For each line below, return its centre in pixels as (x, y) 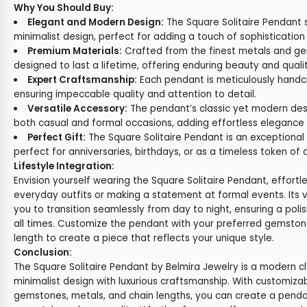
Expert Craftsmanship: (82, 80)
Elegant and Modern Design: (95, 22)
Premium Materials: (74, 51)
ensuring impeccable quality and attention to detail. (135, 94)
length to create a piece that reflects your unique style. (144, 238)
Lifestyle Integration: (64, 166)
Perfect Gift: (56, 137)
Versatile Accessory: (77, 109)
